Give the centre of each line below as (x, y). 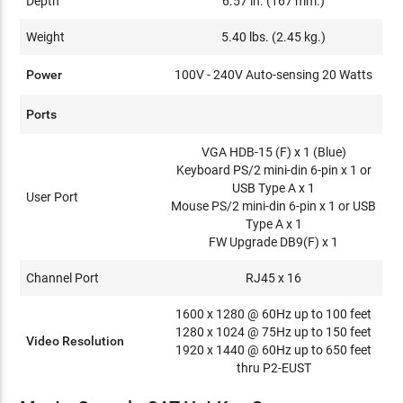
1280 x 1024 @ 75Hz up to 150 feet (274, 332)
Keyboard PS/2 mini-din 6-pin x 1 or (273, 170)
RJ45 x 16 (274, 278)
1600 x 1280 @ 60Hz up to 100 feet (274, 314)
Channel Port (63, 278)
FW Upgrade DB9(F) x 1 (274, 242)
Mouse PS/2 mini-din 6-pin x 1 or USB (274, 206)
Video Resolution (76, 341)
